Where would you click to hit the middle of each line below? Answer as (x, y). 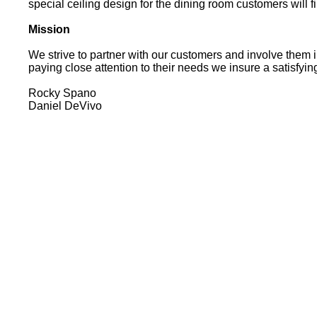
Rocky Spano (63, 93)
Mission (50, 29)
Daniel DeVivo (65, 105)
